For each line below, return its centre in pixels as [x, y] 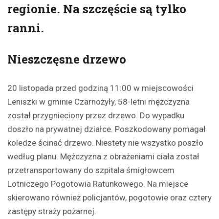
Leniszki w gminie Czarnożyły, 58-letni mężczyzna [99, 102]
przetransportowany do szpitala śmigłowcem [91, 170]
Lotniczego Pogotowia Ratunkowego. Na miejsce [98, 184]
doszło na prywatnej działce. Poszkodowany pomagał [107, 129]
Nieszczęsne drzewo [67, 59]
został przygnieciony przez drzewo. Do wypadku [96, 116]
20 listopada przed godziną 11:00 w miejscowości [100, 88]
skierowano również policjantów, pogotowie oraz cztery [109, 198]
